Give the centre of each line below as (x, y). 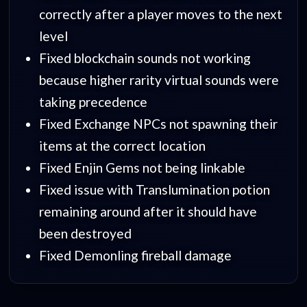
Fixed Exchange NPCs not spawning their (158, 124)
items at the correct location (122, 146)
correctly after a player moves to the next (160, 14)
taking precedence (93, 102)
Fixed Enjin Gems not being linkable (142, 168)
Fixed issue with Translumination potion (154, 190)
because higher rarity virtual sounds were (159, 80)
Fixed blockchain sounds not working (145, 58)
